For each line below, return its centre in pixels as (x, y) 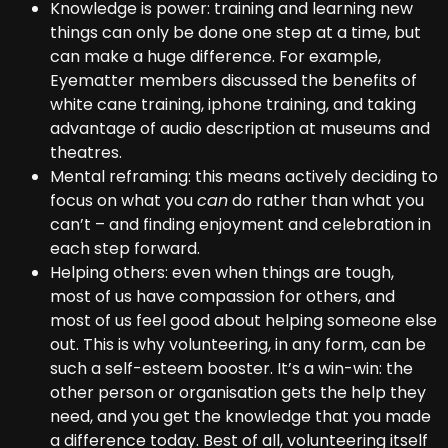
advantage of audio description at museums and (240, 128)
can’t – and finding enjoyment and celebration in (240, 224)
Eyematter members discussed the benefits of (233, 80)
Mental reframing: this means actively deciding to (244, 176)
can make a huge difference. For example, (215, 56)
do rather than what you (326, 200)
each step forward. (125, 248)
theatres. (86, 152)
